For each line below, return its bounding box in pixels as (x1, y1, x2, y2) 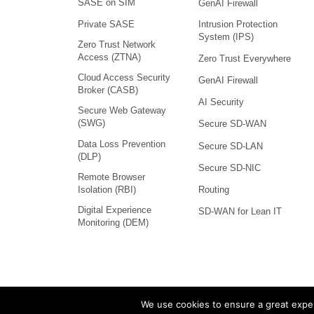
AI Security (198, 97, 244, 108)
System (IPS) (198, 31, 254, 42)
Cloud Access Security (78, 72, 170, 83)
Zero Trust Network (78, 39, 156, 50)
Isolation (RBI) (78, 184, 136, 195)
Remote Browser (78, 171, 145, 182)
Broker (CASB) (78, 85, 138, 96)
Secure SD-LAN (198, 140, 263, 151)
